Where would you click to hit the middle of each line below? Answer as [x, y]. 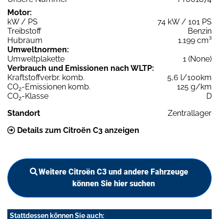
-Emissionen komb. [56, 87]
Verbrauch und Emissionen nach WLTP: [81, 68]
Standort [24, 113]
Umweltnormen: [38, 49]
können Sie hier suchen [113, 183]
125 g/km [194, 87]
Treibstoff [24, 31]
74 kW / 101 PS [185, 22]
